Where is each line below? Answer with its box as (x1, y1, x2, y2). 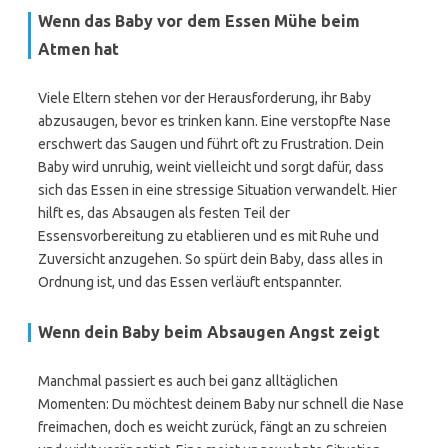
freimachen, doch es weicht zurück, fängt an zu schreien (38, 419, 387, 435)
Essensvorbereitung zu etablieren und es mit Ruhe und (38, 228, 379, 244)
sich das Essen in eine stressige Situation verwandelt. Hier (38, 182, 397, 198)
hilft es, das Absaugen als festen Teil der (38, 205, 290, 221)
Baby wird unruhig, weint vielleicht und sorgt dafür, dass (38, 159, 384, 175)
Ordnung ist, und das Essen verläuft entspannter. (38, 274, 342, 290)
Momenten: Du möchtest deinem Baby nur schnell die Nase (38, 396, 404, 412)
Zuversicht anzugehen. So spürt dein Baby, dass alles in (38, 251, 383, 267)
